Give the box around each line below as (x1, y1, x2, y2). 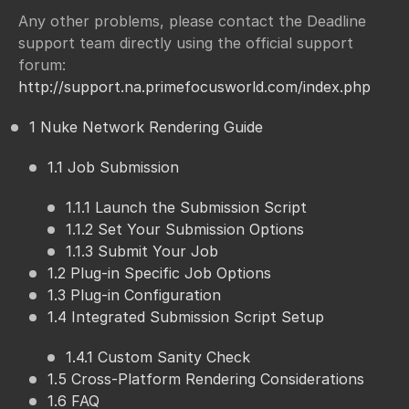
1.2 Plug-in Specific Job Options (47, 264, 271, 283)
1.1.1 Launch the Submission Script (66, 198, 307, 217)
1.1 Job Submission (47, 158, 179, 177)
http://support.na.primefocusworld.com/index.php (18, 78, 371, 97)
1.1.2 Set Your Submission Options (66, 220, 304, 239)
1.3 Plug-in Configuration (47, 286, 221, 305)
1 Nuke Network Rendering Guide (29, 118, 263, 137)
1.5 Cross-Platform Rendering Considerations (47, 370, 364, 389)
